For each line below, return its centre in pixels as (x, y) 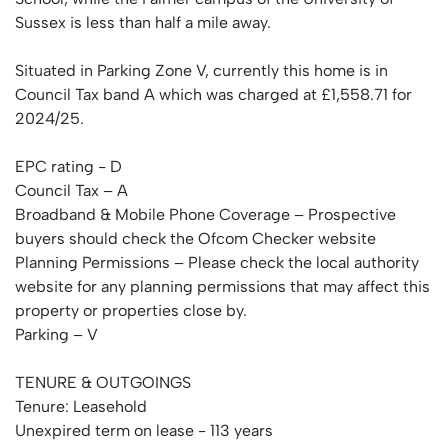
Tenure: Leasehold (81, 406)
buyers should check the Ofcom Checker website (195, 238)
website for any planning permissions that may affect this (222, 286)
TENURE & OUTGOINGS (103, 382)
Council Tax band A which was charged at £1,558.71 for (213, 94)
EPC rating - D (68, 166)
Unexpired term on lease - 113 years (144, 430)
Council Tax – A (71, 190)
